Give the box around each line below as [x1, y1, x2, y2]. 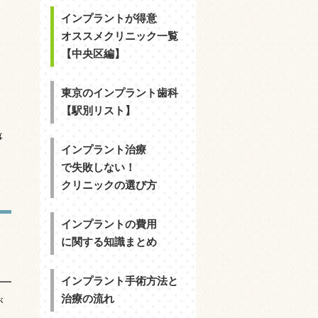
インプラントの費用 [61, 219, 157, 231]
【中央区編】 [61, 48, 125, 60]
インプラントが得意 [61, 13, 157, 25]
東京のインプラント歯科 [61, 87, 178, 99]
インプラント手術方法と [61, 275, 178, 287]
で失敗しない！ [61, 162, 136, 174]
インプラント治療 [61, 144, 146, 156]
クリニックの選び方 [61, 180, 157, 192]
